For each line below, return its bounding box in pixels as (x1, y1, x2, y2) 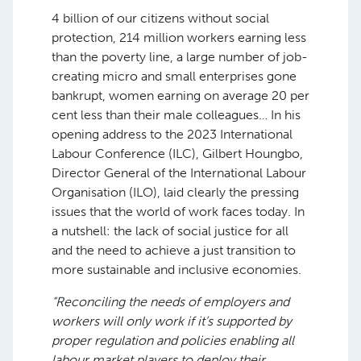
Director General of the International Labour (52, 164, 306, 180)
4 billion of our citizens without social (52, 10, 269, 26)
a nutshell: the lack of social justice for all (52, 222, 288, 239)
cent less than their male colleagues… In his (52, 106, 301, 122)
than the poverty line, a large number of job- (52, 48, 308, 64)
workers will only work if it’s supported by (52, 313, 292, 329)
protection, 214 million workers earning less (52, 29, 306, 45)
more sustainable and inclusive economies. (52, 261, 301, 277)
